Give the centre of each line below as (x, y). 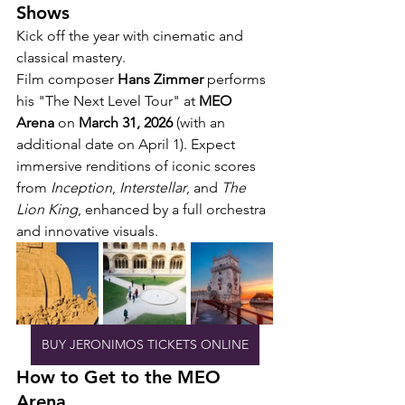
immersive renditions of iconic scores (138, 166)
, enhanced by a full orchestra (174, 210)
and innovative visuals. (87, 231)
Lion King (47, 210)
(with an (201, 123)
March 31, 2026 (126, 123)
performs (236, 80)
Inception (81, 188)
